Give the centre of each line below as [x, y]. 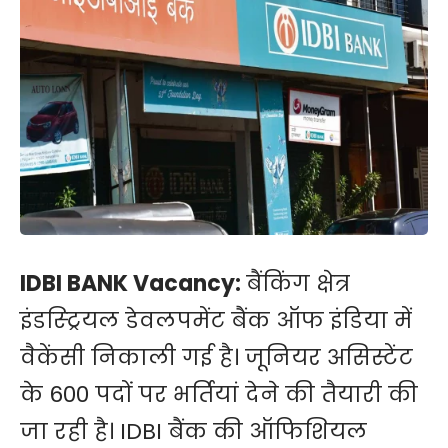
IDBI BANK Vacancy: [133, 284]
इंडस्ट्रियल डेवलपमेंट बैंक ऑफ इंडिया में [216, 321]
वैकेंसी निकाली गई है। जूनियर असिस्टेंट [216, 358]
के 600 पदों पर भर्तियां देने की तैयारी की [219, 395]
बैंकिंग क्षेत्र [298, 284]
